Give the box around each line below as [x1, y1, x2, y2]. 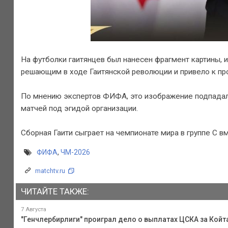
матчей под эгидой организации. [20, 103, 138, 113]
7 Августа [20, 206, 46, 213]
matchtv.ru [35, 167, 65, 175]
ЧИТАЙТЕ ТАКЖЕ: [20, 186, 89, 197]
